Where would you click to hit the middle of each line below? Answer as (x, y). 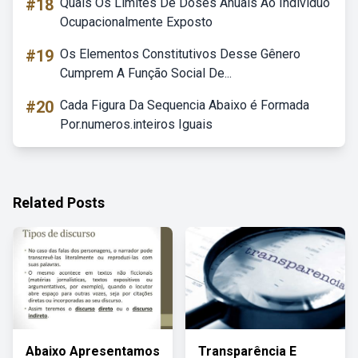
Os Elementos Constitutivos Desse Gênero (180, 54)
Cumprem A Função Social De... (146, 73)
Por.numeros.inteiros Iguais (136, 124)
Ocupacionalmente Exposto (136, 22)
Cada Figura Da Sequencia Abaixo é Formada (185, 105)
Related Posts (59, 203)
